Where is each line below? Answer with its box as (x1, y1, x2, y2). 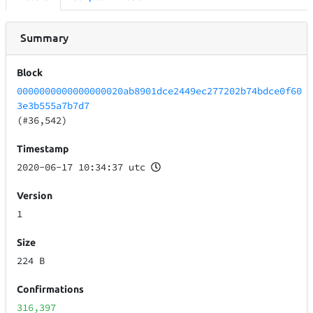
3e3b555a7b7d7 (17, 99, 90, 112)
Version (17, 190, 53, 202)
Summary (20, 29, 68, 45)
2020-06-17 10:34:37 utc (17, 161, 146, 174)
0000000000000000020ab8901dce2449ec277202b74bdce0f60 (17, 85, 303, 98)
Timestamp (17, 143, 69, 155)
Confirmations (17, 284, 85, 296)
